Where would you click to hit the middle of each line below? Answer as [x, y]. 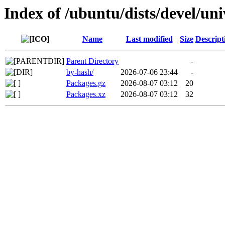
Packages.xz [86, 94]
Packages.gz [86, 83]
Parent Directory [92, 61]
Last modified [149, 39]
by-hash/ [80, 72]
